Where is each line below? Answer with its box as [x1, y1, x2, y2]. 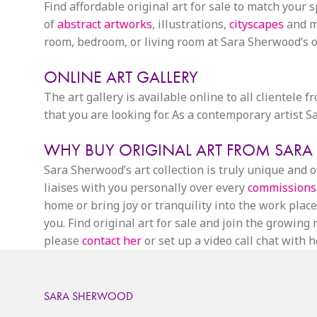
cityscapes [229, 16, 284, 32]
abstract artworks [57, 16, 152, 32]
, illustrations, [152, 16, 229, 32]
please [44, 233, 82, 248]
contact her [82, 233, 142, 248]
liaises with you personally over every [44, 180, 248, 195]
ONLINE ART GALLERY [44, 66, 198, 88]
